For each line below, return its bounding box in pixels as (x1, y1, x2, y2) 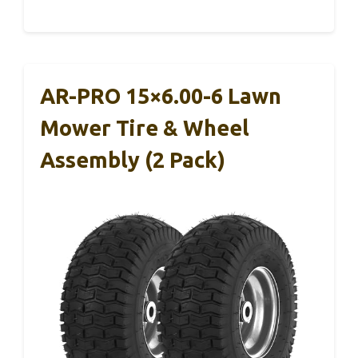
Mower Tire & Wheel (40, 115, 249, 140)
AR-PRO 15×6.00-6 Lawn (40, 83, 281, 108)
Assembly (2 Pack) (40, 147, 225, 172)
